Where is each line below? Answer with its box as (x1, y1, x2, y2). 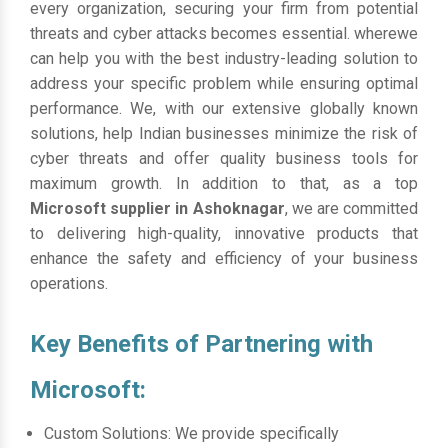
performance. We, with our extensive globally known (30, 98, 418, 118)
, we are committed (284, 198, 418, 218)
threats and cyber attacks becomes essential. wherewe (30, 23, 418, 43)
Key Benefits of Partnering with (30, 329, 373, 358)
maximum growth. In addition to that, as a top (30, 173, 418, 193)
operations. (30, 273, 108, 293)
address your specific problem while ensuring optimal (30, 73, 418, 93)
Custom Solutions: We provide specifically (44, 423, 339, 443)
